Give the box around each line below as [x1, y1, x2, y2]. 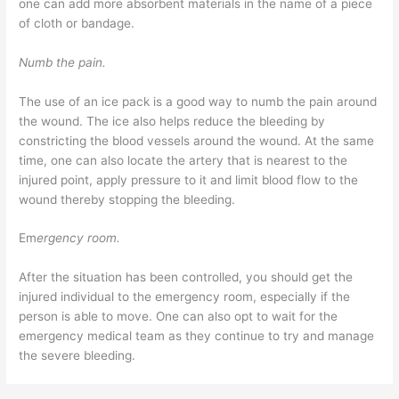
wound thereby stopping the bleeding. [19, 191, 236, 207]
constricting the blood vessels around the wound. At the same [19, 133, 375, 148]
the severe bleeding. [19, 348, 136, 363]
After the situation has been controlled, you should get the [19, 270, 354, 285]
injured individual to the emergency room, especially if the [19, 289, 351, 305]
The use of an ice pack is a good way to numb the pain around [19, 94, 378, 109]
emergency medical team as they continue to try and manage [19, 329, 375, 344]
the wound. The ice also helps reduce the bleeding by [19, 113, 326, 128]
